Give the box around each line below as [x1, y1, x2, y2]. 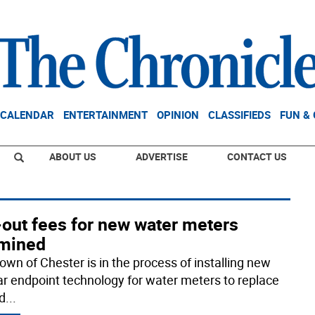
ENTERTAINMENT [63, 108, 148, 122]
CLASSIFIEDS [208, 108, 271, 122]
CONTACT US [227, 150, 287, 163]
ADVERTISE [136, 150, 188, 163]
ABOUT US [49, 150, 96, 163]
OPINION [157, 108, 199, 122]
